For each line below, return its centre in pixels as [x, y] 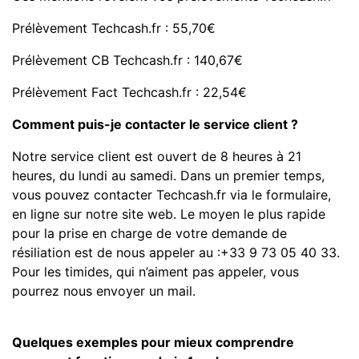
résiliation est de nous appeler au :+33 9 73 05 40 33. [176, 253]
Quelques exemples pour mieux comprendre [153, 343]
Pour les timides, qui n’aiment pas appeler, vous [155, 272]
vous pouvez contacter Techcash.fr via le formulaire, [171, 195]
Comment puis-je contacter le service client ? [155, 125]
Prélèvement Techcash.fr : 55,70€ [114, 28]
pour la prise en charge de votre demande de [149, 234]
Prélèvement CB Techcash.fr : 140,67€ [127, 61]
